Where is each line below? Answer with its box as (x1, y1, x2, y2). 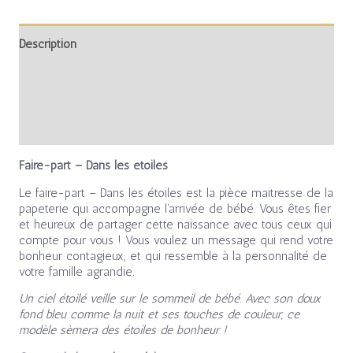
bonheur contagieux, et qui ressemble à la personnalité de (18, 247, 327, 263)
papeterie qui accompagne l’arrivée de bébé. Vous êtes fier (18, 200, 331, 216)
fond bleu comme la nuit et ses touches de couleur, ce (18, 307, 299, 322)
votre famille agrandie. (18, 263, 134, 279)
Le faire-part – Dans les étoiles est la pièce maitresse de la (18, 184, 333, 200)
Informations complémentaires (18, 76, 179, 92)
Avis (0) (18, 117, 58, 132)
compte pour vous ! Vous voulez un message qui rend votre (18, 232, 333, 247)
